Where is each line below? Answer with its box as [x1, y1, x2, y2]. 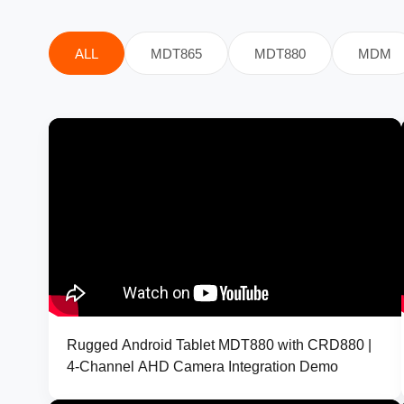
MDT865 [150, 45, 202, 61]
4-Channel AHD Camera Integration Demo [66, 358, 338, 374]
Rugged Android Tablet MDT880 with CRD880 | [66, 336, 372, 353]
